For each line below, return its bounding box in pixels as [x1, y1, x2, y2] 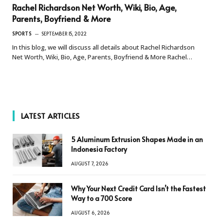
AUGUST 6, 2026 [71, 209, 110, 216]
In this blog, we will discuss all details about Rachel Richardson [12, 42, 195, 52]
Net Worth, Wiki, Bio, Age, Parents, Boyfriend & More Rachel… [12, 52, 192, 61]
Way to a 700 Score [71, 193, 132, 203]
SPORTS [12, 30, 31, 37]
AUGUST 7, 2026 [71, 160, 109, 167]
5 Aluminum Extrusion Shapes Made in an [71, 134, 203, 144]
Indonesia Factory [71, 144, 127, 154]
